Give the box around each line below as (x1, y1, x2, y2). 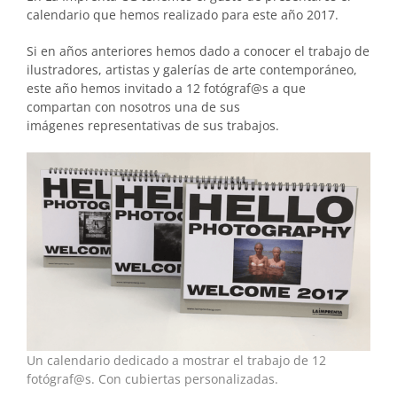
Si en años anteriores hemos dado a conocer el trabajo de (27, 43, 370, 59)
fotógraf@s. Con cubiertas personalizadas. (27, 370, 278, 387)
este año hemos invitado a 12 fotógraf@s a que (27, 80, 306, 97)
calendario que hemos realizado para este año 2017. (27, 6, 339, 23)
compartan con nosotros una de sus (27, 98, 240, 115)
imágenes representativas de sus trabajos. (27, 117, 279, 134)
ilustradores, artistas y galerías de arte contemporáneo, (27, 61, 357, 78)
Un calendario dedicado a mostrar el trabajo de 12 (27, 351, 326, 369)
